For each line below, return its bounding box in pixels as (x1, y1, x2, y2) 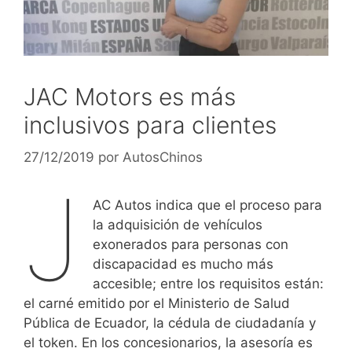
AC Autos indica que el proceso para (93, 197, 323, 214)
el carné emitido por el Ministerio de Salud (24, 295, 290, 312)
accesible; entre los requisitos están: (93, 276, 324, 292)
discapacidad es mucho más (93, 256, 274, 273)
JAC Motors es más (24, 82, 236, 111)
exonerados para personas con (93, 236, 289, 253)
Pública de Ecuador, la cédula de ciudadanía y (24, 315, 316, 332)
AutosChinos (123, 149, 203, 166)
